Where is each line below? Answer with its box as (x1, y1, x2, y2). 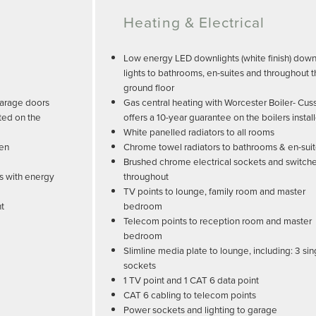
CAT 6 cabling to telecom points (123, 288, 257, 302)
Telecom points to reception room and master (123, 214, 312, 228)
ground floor (123, 80, 175, 95)
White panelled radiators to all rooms (123, 125, 275, 139)
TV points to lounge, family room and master (123, 184, 306, 198)
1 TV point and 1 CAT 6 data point (123, 273, 260, 287)
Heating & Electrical (123, 11, 265, 33)
